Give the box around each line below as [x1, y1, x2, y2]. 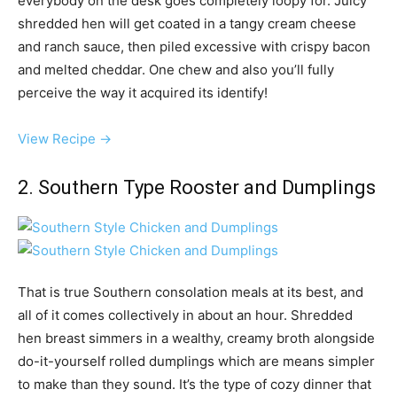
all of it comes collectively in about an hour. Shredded [18, 307, 353, 324]
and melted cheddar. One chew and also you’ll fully [18, 61, 334, 79]
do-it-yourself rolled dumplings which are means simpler [18, 353, 375, 370]
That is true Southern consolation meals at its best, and [18, 284, 363, 301]
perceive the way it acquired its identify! [18, 84, 268, 102]
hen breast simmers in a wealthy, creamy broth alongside [18, 330, 375, 347]
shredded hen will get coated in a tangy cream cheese [18, 15, 356, 33]
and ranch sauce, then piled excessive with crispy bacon [18, 38, 370, 56]
